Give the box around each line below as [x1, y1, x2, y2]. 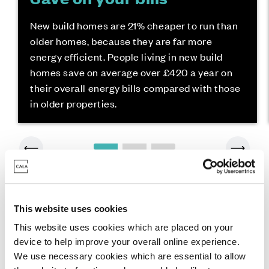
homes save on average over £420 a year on [29, 65, 233, 79]
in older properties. [29, 96, 117, 110]
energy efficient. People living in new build [29, 49, 223, 63]
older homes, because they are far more [29, 34, 213, 47]
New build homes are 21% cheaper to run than [29, 18, 238, 32]
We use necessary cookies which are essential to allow [14, 251, 246, 262]
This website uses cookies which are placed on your [14, 222, 233, 233]
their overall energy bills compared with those [29, 80, 241, 94]
